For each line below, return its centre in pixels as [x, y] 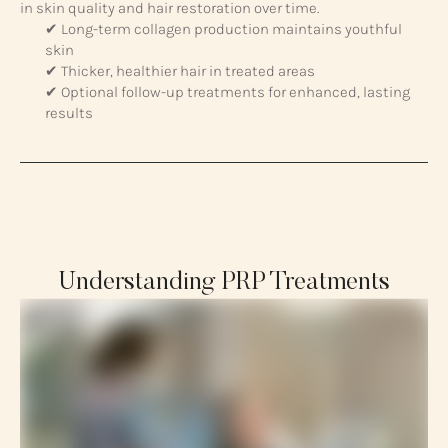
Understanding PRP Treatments [224, 282]
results [69, 113]
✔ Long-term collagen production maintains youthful [223, 29]
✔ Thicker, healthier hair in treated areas [180, 71]
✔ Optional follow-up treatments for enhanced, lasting [227, 92]
